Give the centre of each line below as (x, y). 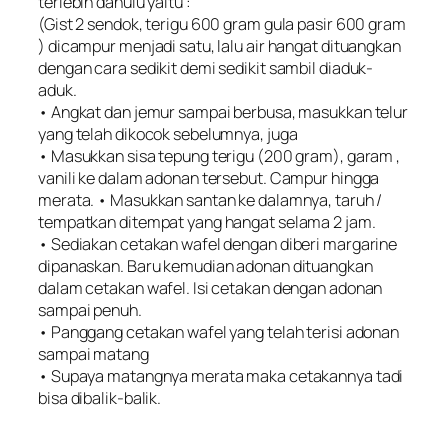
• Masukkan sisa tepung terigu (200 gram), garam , (219, 155)
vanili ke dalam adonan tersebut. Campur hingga (209, 177)
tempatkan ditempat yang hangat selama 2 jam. (207, 221)
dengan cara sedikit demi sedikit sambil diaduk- (206, 67)
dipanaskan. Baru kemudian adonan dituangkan (205, 265)
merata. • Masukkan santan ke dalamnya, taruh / (210, 199)
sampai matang (93, 353)
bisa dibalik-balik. (100, 397)
